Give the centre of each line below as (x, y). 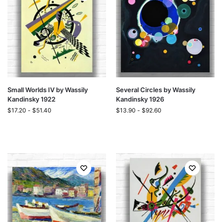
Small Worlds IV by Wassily (48, 90)
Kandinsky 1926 (140, 99)
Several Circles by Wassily (156, 90)
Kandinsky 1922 (31, 99)
